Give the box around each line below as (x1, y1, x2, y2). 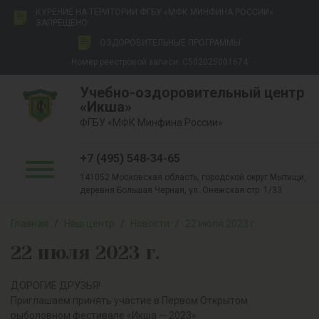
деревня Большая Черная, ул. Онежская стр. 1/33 (80, 185, 282, 195)
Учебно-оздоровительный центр (80, 84, 304, 101)
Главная (11, 218, 48, 229)
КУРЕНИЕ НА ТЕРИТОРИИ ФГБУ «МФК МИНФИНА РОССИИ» (36, 7, 273, 17)
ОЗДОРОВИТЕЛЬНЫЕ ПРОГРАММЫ (100, 37, 241, 48)
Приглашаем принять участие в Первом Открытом (11, 295, 248, 306)
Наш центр (64, 218, 115, 229)
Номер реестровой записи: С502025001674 (71, 57, 248, 67)
